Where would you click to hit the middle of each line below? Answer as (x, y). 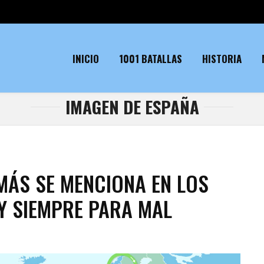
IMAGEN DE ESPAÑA (132, 106)
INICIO (86, 59)
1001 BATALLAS (151, 59)
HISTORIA (222, 59)
